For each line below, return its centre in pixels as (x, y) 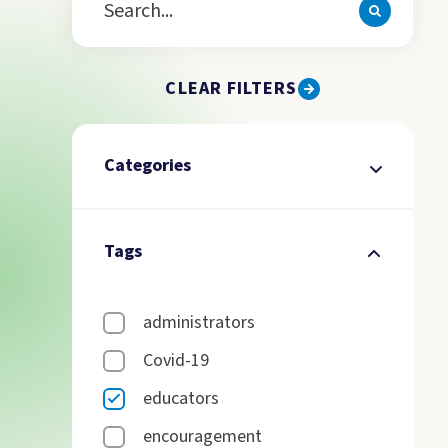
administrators (199, 322)
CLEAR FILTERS (231, 88)
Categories (147, 165)
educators (181, 398)
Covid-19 (176, 360)
